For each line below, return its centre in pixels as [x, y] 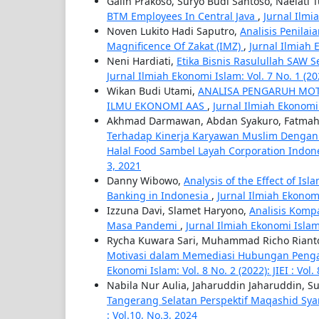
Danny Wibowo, [145, 180]
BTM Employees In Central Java [182, 16]
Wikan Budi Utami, [152, 90]
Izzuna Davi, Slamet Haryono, [178, 210]
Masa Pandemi [143, 225]
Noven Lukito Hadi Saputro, [173, 31]
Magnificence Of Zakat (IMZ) [175, 46]
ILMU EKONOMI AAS [157, 105]
